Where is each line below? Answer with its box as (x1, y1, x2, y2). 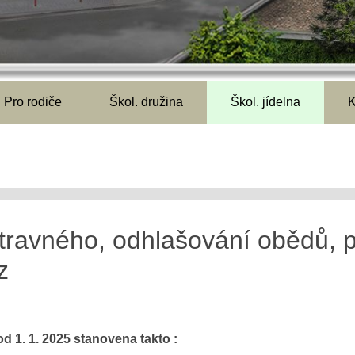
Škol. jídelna (231, 95, 300, 109)
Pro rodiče (4, 95, 62, 109)
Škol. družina (109, 95, 183, 109)
